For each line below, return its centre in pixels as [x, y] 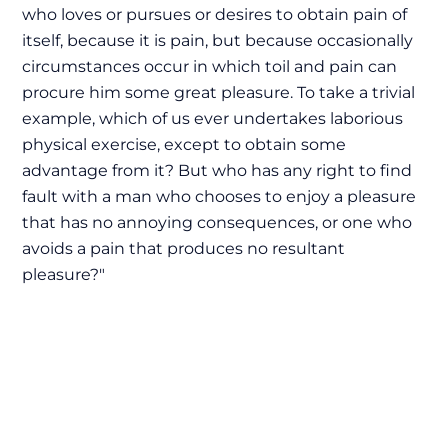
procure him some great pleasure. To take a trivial [218, 92]
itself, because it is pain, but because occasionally [217, 40]
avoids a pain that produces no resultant [183, 248]
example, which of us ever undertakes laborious [212, 118]
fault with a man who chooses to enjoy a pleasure [219, 196]
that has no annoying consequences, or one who [217, 222]
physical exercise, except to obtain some [184, 144]
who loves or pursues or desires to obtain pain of [214, 14]
